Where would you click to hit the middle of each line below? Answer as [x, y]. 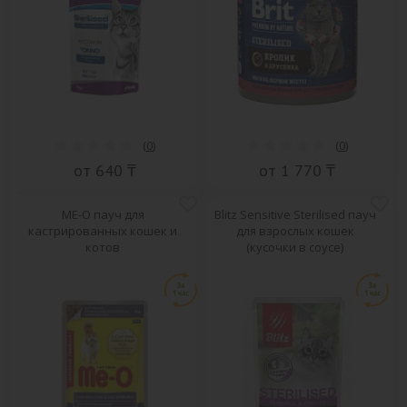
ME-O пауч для [103, 215]
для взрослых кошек [295, 231]
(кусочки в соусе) [295, 248]
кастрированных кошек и [103, 231]
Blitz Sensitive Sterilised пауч [295, 215]
